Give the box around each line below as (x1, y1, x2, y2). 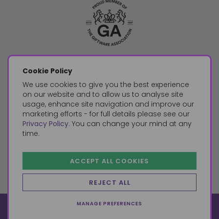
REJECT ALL (88, 178, 131, 187)
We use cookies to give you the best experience (22, 80, 189, 89)
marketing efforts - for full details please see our (22, 109, 190, 119)
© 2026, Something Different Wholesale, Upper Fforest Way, (8, 203, 211, 213)
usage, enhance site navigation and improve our (22, 99, 194, 109)
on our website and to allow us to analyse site (22, 89, 183, 99)
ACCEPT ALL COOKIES (70, 156, 149, 166)
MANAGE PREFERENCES (77, 200, 142, 207)
